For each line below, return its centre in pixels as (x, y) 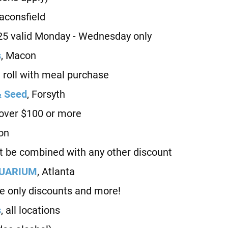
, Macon (19, 55)
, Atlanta (56, 171)
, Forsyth (46, 94)
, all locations (31, 210)
